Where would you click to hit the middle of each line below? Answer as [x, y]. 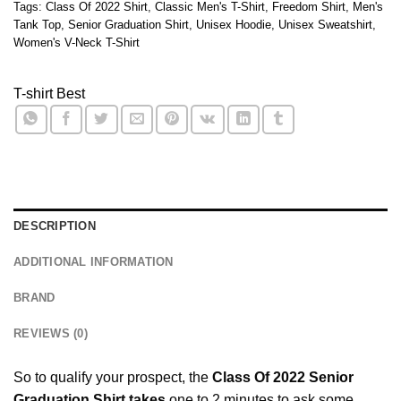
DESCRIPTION [55, 226]
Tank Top [37, 25]
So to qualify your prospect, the [113, 377]
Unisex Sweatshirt [325, 25]
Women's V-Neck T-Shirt [77, 43]
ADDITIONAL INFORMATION [94, 261]
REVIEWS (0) [51, 333]
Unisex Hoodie [234, 25]
